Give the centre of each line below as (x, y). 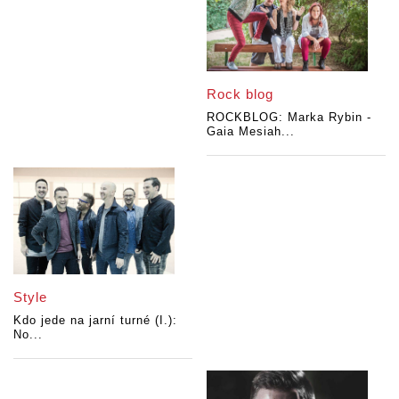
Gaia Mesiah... (251, 131)
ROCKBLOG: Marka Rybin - (289, 117)
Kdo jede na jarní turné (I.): (95, 321)
